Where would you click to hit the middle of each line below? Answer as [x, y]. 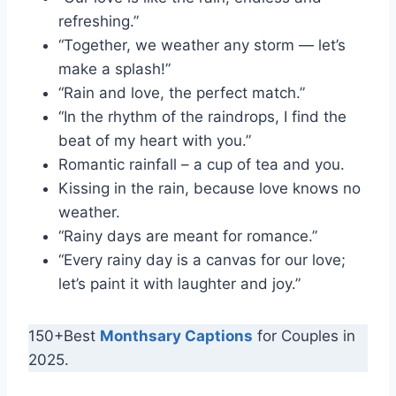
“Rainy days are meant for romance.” [188, 236]
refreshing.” [99, 22]
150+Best [64, 336]
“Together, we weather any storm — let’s [202, 46]
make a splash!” [114, 69]
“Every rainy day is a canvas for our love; [202, 260]
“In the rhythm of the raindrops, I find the [202, 117]
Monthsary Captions [176, 336]
